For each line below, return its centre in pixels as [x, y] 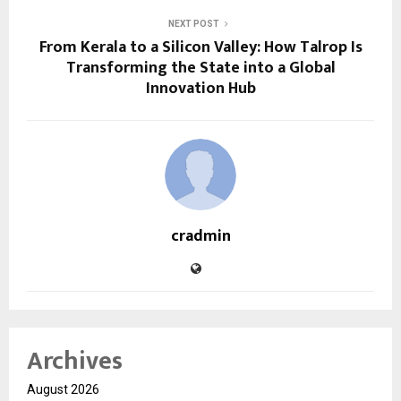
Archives [75, 362]
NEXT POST [193, 24]
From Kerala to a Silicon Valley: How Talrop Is [200, 48]
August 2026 [63, 390]
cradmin [200, 237]
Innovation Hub [200, 89]
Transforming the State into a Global [200, 68]
